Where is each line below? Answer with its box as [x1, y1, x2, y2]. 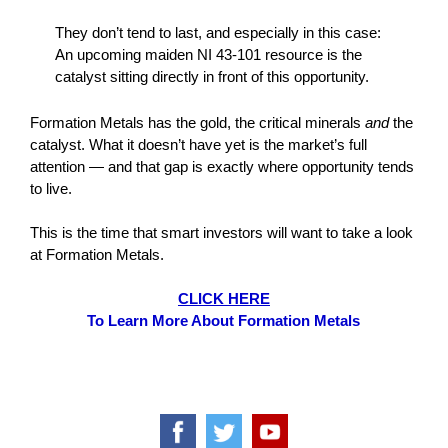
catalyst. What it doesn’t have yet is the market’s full [29, 136, 367, 153]
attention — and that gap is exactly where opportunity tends [29, 158, 414, 175]
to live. [29, 180, 72, 197]
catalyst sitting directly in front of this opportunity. [54, 68, 369, 85]
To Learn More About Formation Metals [87, 312, 361, 329]
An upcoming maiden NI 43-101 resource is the [54, 46, 362, 63]
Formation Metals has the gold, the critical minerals [29, 114, 365, 131]
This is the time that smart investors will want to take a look [29, 224, 413, 241]
